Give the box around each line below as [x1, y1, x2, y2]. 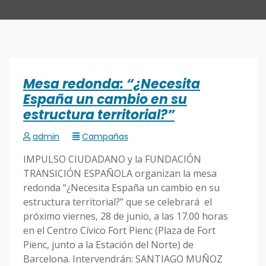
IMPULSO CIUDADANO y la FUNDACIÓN [23, 153, 201, 166]
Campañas [82, 131, 128, 143]
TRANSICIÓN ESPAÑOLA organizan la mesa [23, 167, 217, 180]
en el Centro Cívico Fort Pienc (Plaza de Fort [23, 224, 216, 237]
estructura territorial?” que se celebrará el [23, 195, 212, 209]
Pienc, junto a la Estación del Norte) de [23, 238, 194, 252]
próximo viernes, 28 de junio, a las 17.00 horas [23, 210, 228, 223]
